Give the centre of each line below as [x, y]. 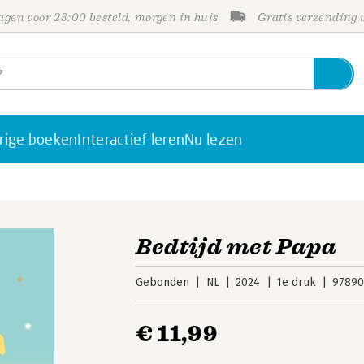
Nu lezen [214, 139]
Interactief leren [131, 139]
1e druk [296, 282]
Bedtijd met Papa [236, 247]
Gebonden [163, 282]
